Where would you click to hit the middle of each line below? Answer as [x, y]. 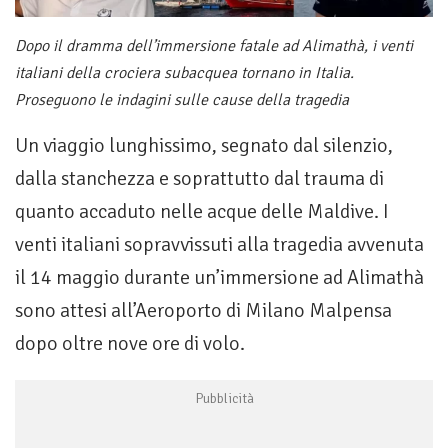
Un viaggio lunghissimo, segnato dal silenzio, [204, 146]
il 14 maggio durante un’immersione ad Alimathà [219, 278]
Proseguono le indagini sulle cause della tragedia [182, 100]
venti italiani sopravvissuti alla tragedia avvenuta [219, 245]
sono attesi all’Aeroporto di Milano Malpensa [203, 311]
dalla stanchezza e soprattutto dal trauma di [199, 179]
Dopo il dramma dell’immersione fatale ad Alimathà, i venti [214, 46]
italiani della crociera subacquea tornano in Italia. [184, 73]
